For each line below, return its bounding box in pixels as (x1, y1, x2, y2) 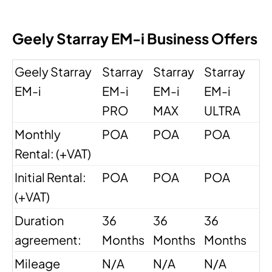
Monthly (15, 126, 61, 142)
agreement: (15, 232, 81, 248)
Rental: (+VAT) (15, 146, 91, 161)
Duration (15, 212, 64, 228)
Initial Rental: (15, 169, 86, 185)
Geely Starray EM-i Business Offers (12, 29, 257, 48)
